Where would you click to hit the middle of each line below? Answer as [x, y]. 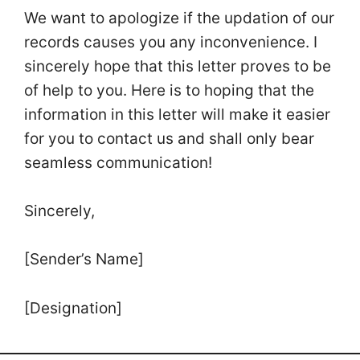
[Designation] [75, 308]
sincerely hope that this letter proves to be [178, 66]
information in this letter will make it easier [177, 114]
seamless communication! [120, 162]
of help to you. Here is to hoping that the [169, 90]
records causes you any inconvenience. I [171, 42]
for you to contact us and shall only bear [169, 138]
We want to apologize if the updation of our [179, 18]
